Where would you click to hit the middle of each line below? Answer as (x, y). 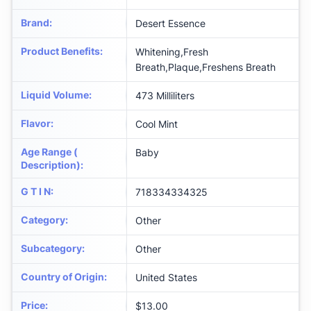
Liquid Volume (55, 95)
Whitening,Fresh (172, 52)
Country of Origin (62, 277)
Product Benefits (60, 51)
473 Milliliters (165, 96)
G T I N (36, 192)
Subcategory (51, 249)
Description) (51, 165)
